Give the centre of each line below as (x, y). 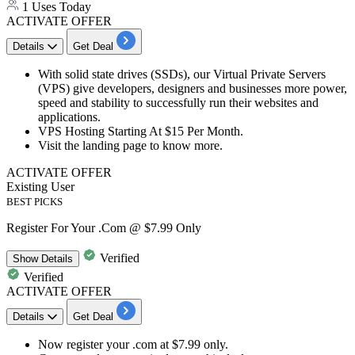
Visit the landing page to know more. (130, 146)
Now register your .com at (105, 345)
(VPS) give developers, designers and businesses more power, (193, 89)
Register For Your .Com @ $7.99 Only (104, 228)
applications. (69, 117)
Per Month (214, 132)
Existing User (40, 187)
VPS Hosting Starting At (101, 132)
